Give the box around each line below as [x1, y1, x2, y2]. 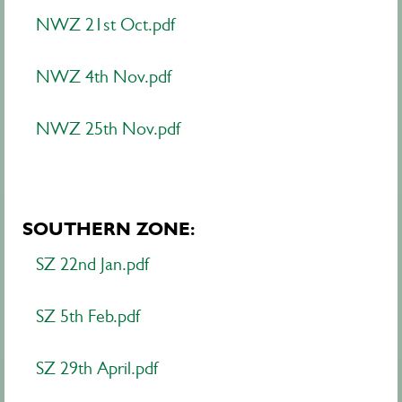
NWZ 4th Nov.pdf [36, 66, 171, 87]
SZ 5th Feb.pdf [36, 306, 140, 327]
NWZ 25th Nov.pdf [36, 118, 180, 139]
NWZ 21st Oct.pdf [36, 14, 175, 35]
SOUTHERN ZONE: [22, 218, 195, 240]
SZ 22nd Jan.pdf [36, 254, 149, 275]
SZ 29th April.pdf [36, 358, 158, 379]
